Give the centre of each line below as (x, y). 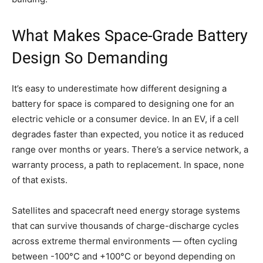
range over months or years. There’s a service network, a (130, 149)
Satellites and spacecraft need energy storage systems (126, 210)
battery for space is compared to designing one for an (123, 103)
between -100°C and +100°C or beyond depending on (124, 256)
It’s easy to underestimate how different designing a (119, 88)
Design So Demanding (90, 58)
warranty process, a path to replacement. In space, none (128, 164)
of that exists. (40, 180)
